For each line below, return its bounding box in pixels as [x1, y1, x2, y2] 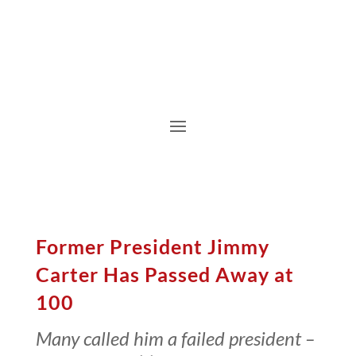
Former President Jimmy [35, 234, 269, 258]
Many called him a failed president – [35, 326, 315, 350]
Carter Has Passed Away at [35, 261, 294, 286]
